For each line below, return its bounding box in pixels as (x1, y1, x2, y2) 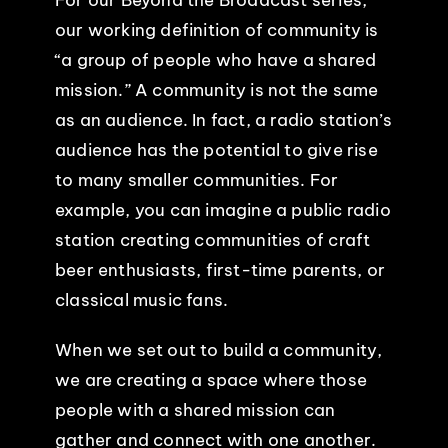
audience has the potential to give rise (54, 138, 378, 161)
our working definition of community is (54, 18, 379, 41)
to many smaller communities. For (54, 168, 339, 191)
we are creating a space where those (54, 368, 367, 391)
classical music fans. (54, 288, 229, 311)
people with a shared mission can (54, 398, 336, 421)
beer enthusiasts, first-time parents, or (54, 258, 385, 281)
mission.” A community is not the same (54, 78, 379, 101)
